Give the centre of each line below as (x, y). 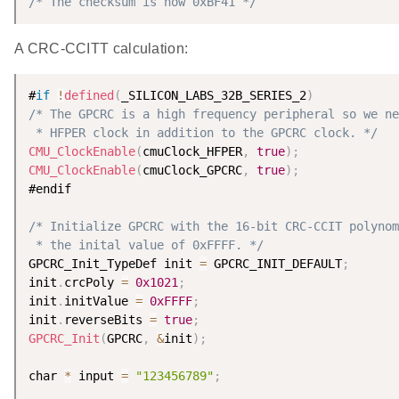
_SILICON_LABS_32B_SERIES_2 (214, 96)
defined (89, 96)
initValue (100, 301)
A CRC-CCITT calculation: (102, 49)
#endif (50, 189)
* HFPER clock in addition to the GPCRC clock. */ (203, 133)
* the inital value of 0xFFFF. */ (146, 245)
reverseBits (107, 320)
